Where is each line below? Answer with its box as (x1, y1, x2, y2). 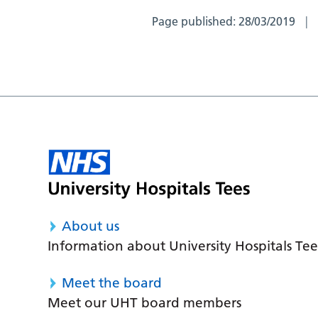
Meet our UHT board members (48, 294, 242, 311)
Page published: (152, 14, 239, 29)
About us (62, 217, 120, 234)
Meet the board (62, 274, 163, 291)
